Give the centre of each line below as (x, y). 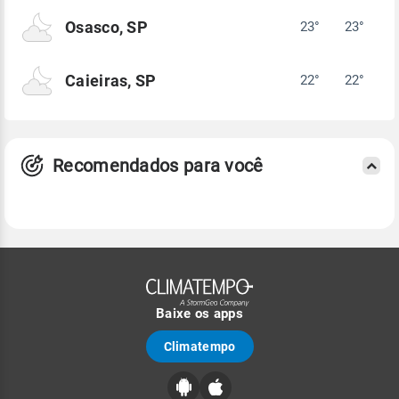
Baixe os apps (199, 313)
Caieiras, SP (111, 80)
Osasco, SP (106, 27)
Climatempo (199, 346)
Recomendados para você (158, 165)
